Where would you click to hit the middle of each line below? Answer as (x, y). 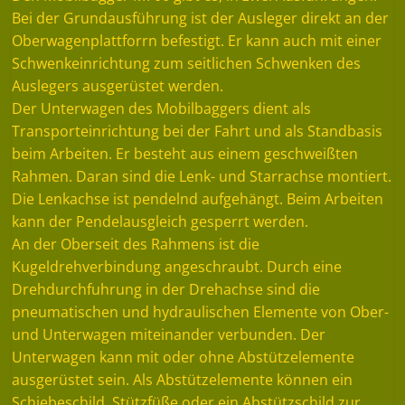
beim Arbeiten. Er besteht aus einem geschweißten (185, 153)
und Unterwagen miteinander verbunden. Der (169, 334)
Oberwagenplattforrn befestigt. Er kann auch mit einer (197, 40)
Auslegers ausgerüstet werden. (118, 85)
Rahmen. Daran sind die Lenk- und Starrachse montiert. (202, 176)
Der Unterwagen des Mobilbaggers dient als (162, 108)
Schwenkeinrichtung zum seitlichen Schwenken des (187, 63)
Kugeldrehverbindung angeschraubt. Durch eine (177, 266)
